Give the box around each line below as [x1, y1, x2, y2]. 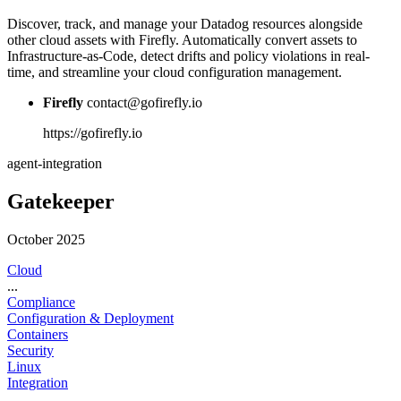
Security [7, 342, 54, 358]
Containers [7, 326, 68, 342]
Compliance [7, 294, 75, 310]
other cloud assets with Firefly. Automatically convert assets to [7, 32, 357, 47]
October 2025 [7, 231, 85, 247]
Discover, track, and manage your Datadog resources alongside [7, 16, 363, 31]
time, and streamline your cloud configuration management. [7, 64, 342, 80]
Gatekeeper [7, 189, 115, 213]
